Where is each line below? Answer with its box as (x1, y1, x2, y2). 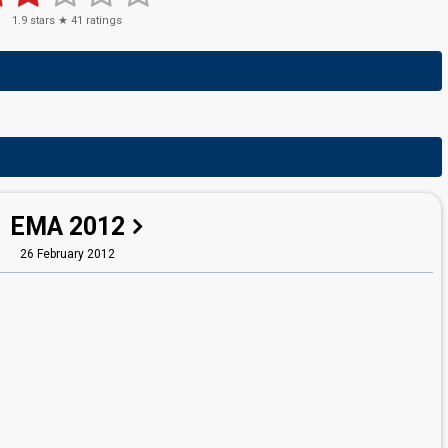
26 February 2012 (19, 247, 115, 261)
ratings (83, 14, 122, 27)
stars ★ (27, 14, 71, 27)
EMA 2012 (10, 212, 125, 241)
